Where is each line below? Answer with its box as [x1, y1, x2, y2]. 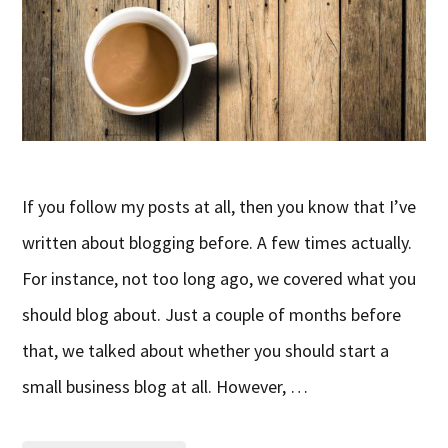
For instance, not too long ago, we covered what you [22, 267, 417, 291]
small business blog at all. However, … [22, 375, 309, 399]
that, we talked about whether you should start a [22, 339, 390, 363]
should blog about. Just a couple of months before [22, 303, 402, 327]
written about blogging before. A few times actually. [22, 231, 413, 255]
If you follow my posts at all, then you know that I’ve [22, 195, 417, 219]
